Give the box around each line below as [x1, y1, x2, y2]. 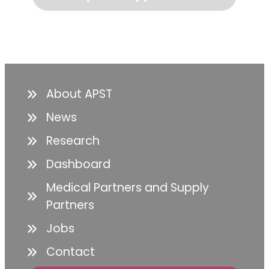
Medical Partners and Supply [46, 180, 209, 196]
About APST [46, 86, 112, 103]
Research [46, 133, 100, 150]
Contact [46, 244, 95, 261]
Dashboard [46, 156, 110, 173]
